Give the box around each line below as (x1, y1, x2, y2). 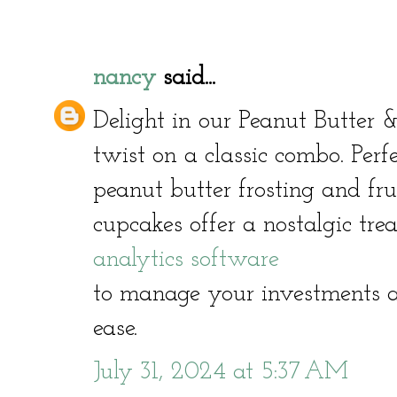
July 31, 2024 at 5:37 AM (93, 359, 348, 385)
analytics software (93, 246, 279, 272)
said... (156, 65, 215, 90)
